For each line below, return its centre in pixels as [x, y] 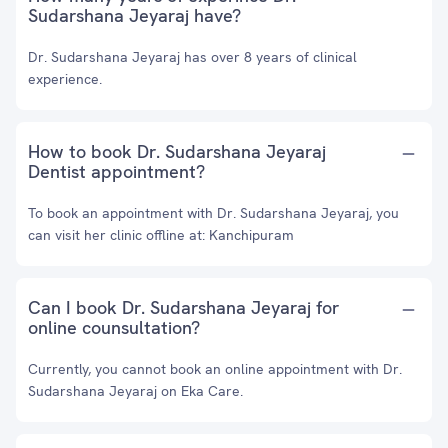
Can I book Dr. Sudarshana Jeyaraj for [183, 307]
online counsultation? [114, 327]
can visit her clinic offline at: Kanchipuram [161, 235]
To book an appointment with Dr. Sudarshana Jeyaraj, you [213, 213]
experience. [65, 79]
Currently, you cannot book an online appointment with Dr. [215, 369]
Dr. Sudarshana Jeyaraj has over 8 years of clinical [192, 57]
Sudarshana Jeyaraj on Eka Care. [135, 391]
